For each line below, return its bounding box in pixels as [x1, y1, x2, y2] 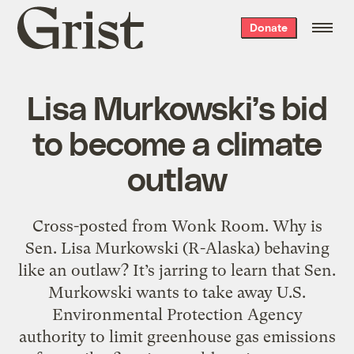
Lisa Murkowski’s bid [27, 86, 327, 126]
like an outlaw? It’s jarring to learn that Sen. [18, 260, 336, 280]
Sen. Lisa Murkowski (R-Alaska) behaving [24, 238, 330, 258]
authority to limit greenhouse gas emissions [18, 326, 336, 346]
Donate [249, 21, 288, 34]
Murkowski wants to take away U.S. [48, 282, 306, 302]
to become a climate [32, 122, 322, 162]
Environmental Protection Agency [51, 304, 303, 324]
